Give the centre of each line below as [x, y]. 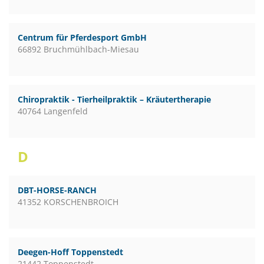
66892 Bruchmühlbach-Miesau [78, 49]
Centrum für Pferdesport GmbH [82, 37]
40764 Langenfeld [53, 111]
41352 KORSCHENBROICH [68, 202]
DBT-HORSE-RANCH [57, 190]
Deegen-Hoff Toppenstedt [70, 252]
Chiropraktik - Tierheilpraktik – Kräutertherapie [114, 99]
